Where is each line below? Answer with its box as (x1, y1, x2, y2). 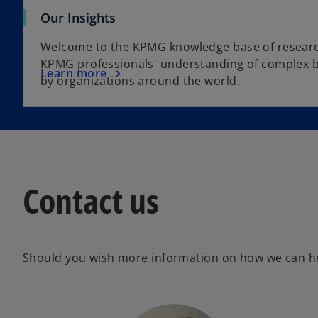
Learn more (40, 65, 107, 81)
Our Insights (40, 9, 116, 27)
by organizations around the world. (40, 73, 240, 89)
